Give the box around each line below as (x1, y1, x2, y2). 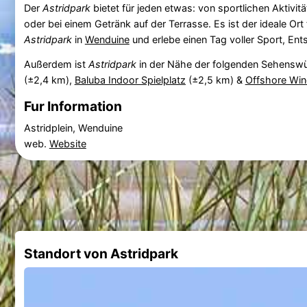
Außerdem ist (23, 58, 88, 70)
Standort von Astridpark (23, 245, 178, 262)
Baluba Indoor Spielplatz (74, 73, 186, 86)
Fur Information (23, 97, 122, 114)
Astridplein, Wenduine (23, 122, 123, 134)
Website (49, 138, 86, 150)
